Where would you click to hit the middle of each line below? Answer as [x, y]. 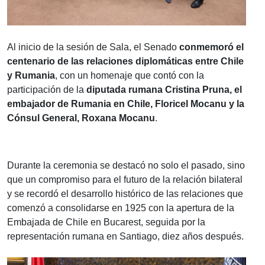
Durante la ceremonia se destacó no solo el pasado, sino [126, 166]
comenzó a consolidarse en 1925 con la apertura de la [121, 208]
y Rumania [31, 76]
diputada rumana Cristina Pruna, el [164, 90]
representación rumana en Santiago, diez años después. [127, 237]
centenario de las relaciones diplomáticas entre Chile [125, 62]
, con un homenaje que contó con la [130, 76]
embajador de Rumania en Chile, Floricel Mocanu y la [126, 104]
